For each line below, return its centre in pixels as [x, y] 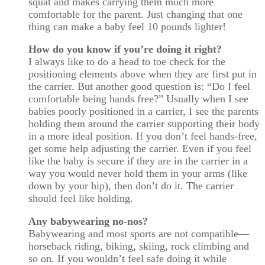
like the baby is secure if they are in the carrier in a [138, 161]
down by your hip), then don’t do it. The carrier [131, 186]
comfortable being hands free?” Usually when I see [138, 99]
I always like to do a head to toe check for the [127, 62]
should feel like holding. [81, 198]
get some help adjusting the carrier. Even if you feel [140, 149]
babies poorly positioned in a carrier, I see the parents [143, 112]
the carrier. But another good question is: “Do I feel [139, 87]
